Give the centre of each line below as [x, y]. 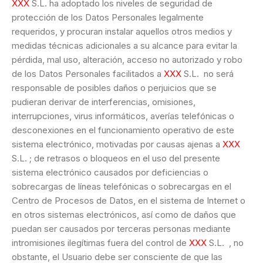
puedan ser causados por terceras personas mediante [121, 229]
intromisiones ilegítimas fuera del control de [100, 243]
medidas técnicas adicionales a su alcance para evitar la [124, 46]
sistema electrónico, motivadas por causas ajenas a [117, 144]
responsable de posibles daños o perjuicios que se [114, 88]
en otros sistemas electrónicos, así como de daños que [124, 215]
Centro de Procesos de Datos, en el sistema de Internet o [129, 201]
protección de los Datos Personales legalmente [108, 18]
